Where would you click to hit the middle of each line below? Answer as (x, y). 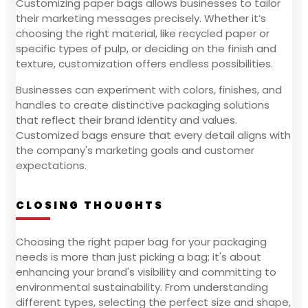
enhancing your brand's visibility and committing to (146, 272)
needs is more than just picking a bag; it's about (139, 256)
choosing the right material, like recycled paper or (143, 33)
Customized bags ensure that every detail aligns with (153, 135)
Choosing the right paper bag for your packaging (141, 241)
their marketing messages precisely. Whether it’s (141, 18)
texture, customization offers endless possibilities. (144, 63)
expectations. (51, 165)
